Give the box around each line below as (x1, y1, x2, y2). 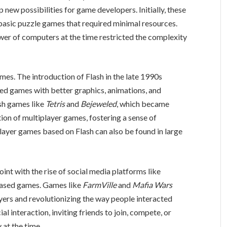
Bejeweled (81, 99, 117, 109)
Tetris (46, 99, 65, 109)
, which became (117, 99, 170, 109)
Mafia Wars (132, 180, 173, 190)
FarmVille (83, 180, 117, 190)
